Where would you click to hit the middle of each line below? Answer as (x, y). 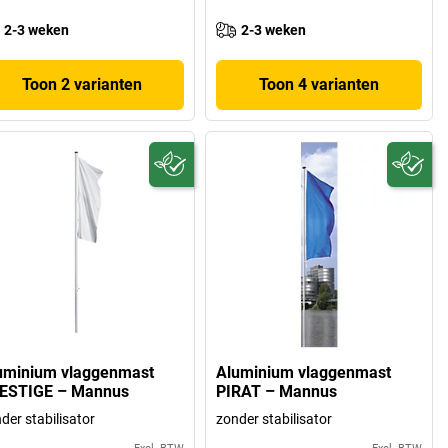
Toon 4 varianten (319, 84)
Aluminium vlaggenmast (304, 372)
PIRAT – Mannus (277, 391)
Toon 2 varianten (81, 84)
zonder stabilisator (274, 418)
